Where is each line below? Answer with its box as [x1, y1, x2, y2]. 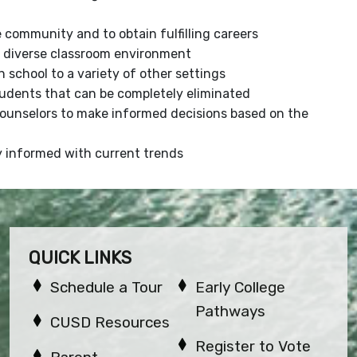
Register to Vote [195, 336, 312, 355]
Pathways [195, 301, 266, 320]
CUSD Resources [50, 312, 171, 331]
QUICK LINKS [29, 246, 131, 269]
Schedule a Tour [50, 277, 163, 296]
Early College [195, 277, 286, 296]
